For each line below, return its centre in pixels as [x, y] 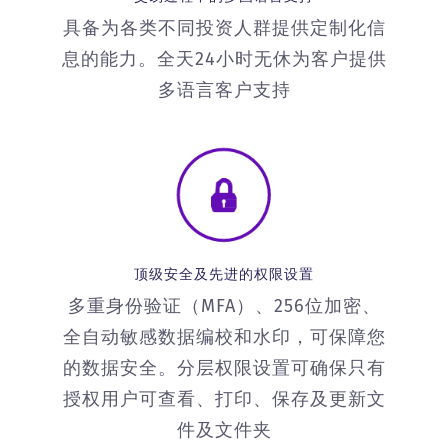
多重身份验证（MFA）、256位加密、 [224, 306]
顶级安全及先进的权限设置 [224, 275]
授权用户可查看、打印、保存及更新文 [224, 399]
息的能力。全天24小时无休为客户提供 [224, 58]
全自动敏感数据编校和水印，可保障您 [224, 337]
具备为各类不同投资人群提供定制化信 [224, 27]
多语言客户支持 [224, 89]
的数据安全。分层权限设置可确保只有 [224, 368]
